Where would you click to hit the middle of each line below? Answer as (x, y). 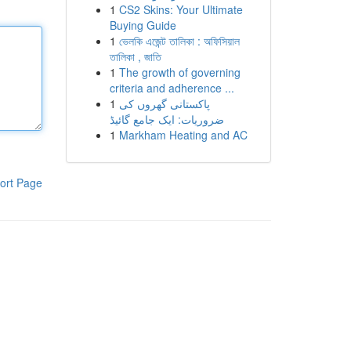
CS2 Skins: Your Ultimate (181, 9)
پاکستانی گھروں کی (164, 103)
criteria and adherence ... (172, 88)
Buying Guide (143, 25)
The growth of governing (179, 72)
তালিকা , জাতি (135, 56)
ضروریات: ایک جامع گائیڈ (166, 119)
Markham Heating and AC (183, 135)
